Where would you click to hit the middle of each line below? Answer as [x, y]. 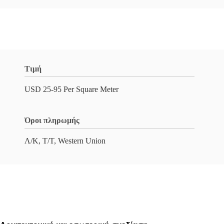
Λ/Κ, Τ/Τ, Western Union [65, 141]
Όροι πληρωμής [52, 120]
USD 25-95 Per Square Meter [71, 89]
